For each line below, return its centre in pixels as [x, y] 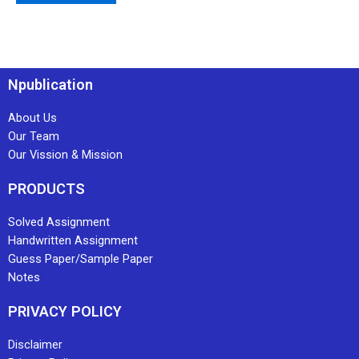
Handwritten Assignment [73, 241]
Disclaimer [35, 345]
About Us [32, 118]
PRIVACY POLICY [65, 312]
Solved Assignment [59, 222]
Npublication [50, 85]
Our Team [34, 137]
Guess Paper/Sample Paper [81, 259]
